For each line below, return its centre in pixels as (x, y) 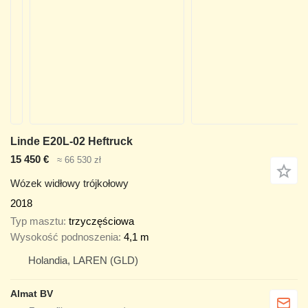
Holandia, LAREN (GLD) (83, 261)
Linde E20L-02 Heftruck (71, 141)
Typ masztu (37, 221)
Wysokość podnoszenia (64, 237)
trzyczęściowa (101, 221)
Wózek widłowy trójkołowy (69, 183)
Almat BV (32, 294)
